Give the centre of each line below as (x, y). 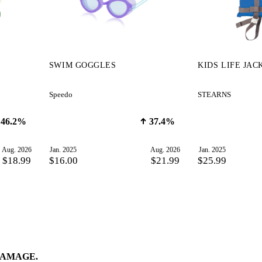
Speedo (61, 94)
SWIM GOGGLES (82, 65)
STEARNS (215, 94)
